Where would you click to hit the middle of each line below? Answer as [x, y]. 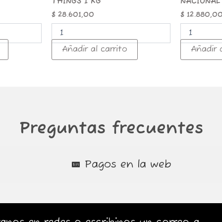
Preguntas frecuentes [111, 129]
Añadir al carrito [94, 49]
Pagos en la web [128, 165]
